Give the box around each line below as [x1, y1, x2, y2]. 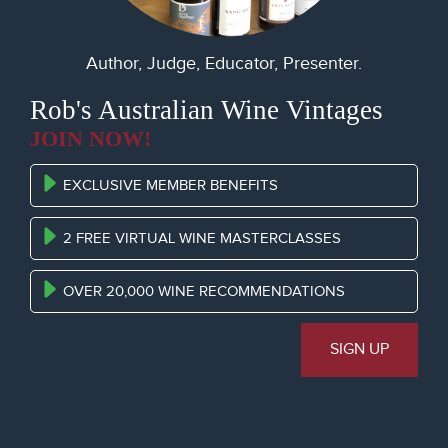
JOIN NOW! [30, 125, 151, 151]
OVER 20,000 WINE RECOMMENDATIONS [63, 282, 346, 300]
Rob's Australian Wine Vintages [30, 94, 383, 125]
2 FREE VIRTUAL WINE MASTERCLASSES [63, 229, 342, 247]
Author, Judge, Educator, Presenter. [86, 52, 362, 74]
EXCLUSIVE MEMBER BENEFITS [63, 176, 279, 194]
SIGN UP [330, 339, 389, 359]
